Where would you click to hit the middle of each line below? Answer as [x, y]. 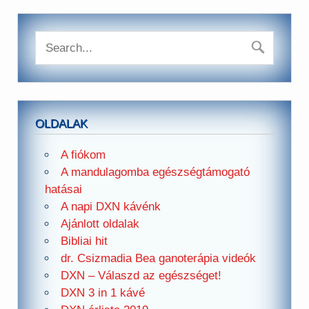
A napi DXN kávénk [110, 207]
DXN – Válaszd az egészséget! [141, 276]
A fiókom [83, 155]
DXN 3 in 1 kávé [102, 293]
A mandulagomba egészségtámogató [155, 172]
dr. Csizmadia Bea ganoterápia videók [158, 259]
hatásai [63, 190]
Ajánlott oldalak [100, 224]
